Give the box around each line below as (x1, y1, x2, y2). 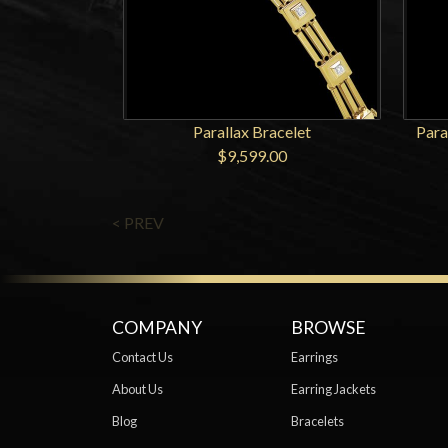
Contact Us (112, 348, 173, 365)
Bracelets (291, 412, 345, 429)
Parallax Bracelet (192, 121, 311, 141)
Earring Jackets (291, 380, 377, 397)
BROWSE (291, 316, 367, 338)
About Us (112, 380, 163, 397)
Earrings (291, 348, 339, 365)
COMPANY (112, 316, 202, 338)
